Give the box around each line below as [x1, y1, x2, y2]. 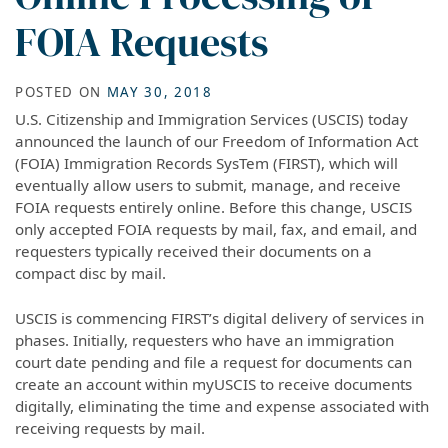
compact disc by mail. [15, 263, 166, 284]
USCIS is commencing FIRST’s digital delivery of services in [15, 307, 424, 328]
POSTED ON [15, 82, 107, 101]
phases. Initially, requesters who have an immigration [15, 329, 394, 350]
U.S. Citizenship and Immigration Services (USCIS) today [15, 109, 408, 130]
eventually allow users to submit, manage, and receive [15, 175, 401, 196]
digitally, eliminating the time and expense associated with [15, 395, 429, 416]
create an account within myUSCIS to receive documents [15, 373, 412, 394]
